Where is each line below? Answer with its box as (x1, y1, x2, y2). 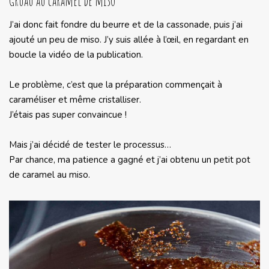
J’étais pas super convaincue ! (9, 109, 127, 121)
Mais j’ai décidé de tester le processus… (9, 139, 171, 151)
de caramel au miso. (9, 169, 90, 181)
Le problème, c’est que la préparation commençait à (9, 79, 222, 91)
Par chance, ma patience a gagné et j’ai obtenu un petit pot (9, 154, 250, 166)
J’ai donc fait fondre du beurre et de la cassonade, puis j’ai (9, 19, 243, 31)
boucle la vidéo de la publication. (9, 49, 143, 61)
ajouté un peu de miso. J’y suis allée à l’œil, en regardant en (9, 34, 249, 46)
